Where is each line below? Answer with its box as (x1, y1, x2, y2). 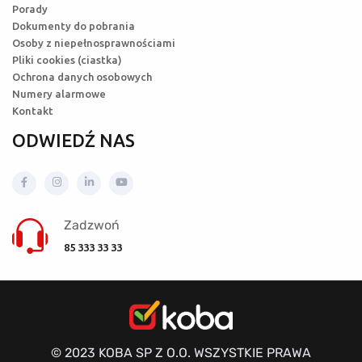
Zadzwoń (64, 217, 120, 234)
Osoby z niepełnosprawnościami (12, 37, 175, 49)
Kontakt (12, 105, 53, 117)
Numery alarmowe (12, 88, 106, 100)
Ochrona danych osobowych (12, 71, 152, 83)
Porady (12, 3, 48, 15)
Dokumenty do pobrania (12, 20, 135, 32)
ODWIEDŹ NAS (12, 130, 135, 151)
